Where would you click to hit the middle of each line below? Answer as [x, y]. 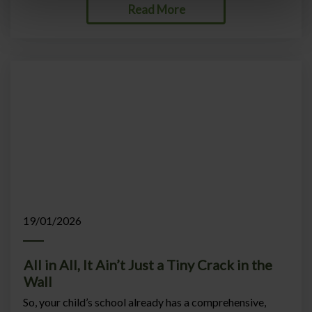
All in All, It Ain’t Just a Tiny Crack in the [148, 265]
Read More [156, 9]
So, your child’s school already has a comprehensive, [145, 302]
